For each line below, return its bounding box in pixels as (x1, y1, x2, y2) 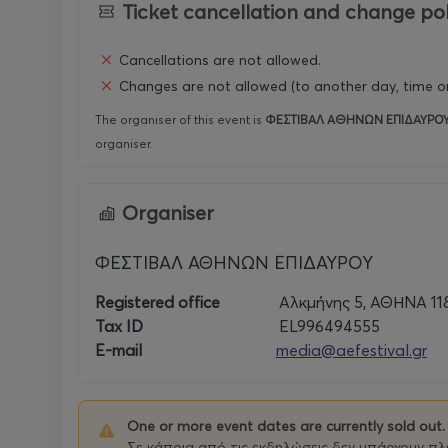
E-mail (95, 340, 142, 360)
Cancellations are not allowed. (119, 50, 321, 69)
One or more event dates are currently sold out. (127, 417, 445, 435)
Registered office (95, 292, 220, 312)
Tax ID (95, 316, 143, 336)
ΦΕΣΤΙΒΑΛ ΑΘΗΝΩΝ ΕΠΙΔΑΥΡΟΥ (95, 251, 373, 274)
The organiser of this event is (95, 112, 262, 127)
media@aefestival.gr (275, 340, 427, 360)
